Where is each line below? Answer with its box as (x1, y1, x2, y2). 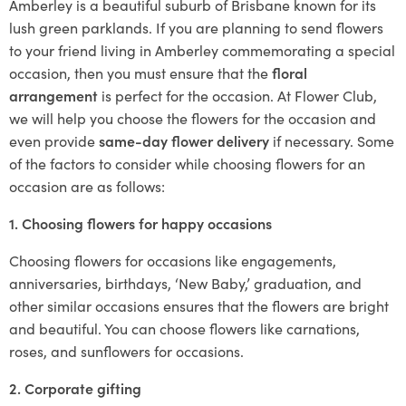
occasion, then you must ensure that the (9, 63, 272, 82)
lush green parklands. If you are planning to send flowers (9, 17, 383, 37)
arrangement (9, 85, 98, 105)
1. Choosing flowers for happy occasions (9, 213, 272, 233)
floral (272, 63, 307, 82)
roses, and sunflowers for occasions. (9, 341, 244, 361)
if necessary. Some (269, 130, 394, 150)
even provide (9, 130, 99, 150)
